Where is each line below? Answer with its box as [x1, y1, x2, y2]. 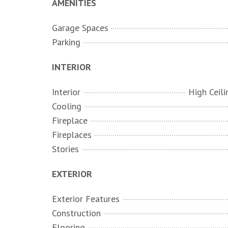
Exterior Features [52, 193, 120, 205]
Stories [52, 143, 79, 155]
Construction [52, 207, 101, 219]
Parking [52, 36, 80, 48]
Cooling [52, 100, 81, 112]
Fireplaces [52, 129, 92, 140]
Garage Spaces [52, 22, 108, 34]
